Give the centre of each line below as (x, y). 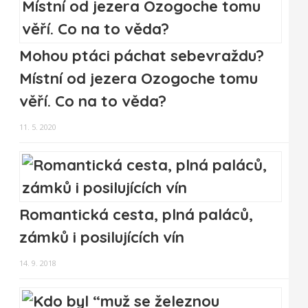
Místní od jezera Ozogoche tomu (139, 79)
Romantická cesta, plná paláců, (136, 215)
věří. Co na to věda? (93, 101)
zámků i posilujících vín (102, 238)
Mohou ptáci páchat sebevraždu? (142, 56)
